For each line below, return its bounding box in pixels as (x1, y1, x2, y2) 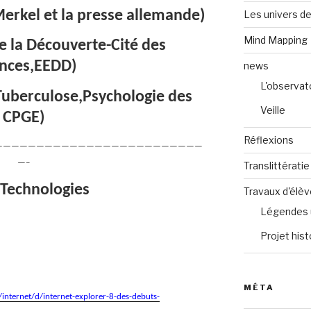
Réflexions (243, 133, 294, 146)
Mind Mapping (243, 33, 308, 46)
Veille (260, 103, 285, 116)
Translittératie (243, 159, 310, 171)
